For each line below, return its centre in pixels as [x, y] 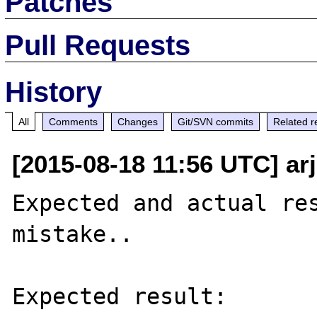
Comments [74, 121]
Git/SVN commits [216, 121]
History [54, 92]
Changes [138, 121]
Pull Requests [98, 45]
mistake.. [73, 234]
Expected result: [120, 296]
